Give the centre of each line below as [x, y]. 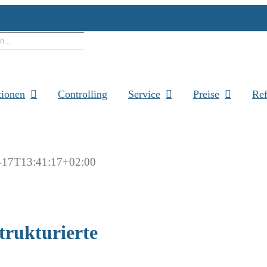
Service [144, 94]
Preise [206, 94]
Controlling [83, 94]
